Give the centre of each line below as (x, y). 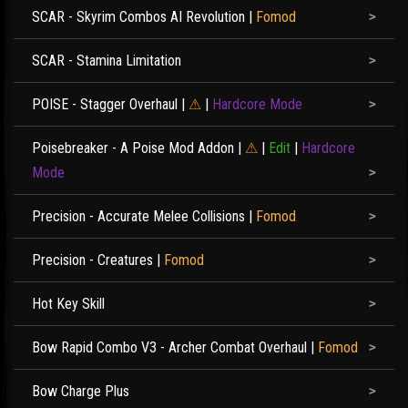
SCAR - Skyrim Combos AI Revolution (138, 17)
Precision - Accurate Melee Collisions (138, 216)
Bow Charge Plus (81, 391)
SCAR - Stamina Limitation (107, 61)
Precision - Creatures (92, 260)
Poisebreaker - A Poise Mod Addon (133, 148)
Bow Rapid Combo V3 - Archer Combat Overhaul (169, 347)
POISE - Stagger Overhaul (105, 104)
